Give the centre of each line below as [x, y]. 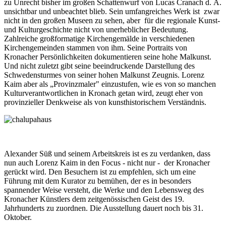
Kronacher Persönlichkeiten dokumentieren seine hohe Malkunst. [108, 57]
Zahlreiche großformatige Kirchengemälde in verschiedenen [99, 39]
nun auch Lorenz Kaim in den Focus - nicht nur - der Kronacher [107, 163]
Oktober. [18, 217]
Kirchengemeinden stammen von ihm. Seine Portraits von [96, 48]
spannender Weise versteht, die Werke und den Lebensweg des [104, 190]
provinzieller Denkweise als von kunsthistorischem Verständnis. [105, 102]
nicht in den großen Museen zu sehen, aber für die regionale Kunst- [112, 21]
